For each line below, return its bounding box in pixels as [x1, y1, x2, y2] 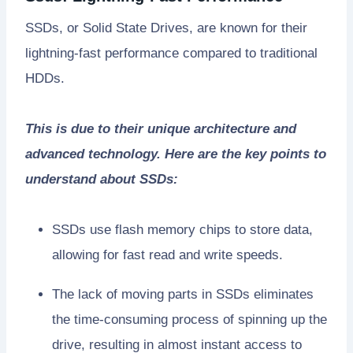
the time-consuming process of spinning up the [52, 311, 327, 327]
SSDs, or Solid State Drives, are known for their [25, 20, 307, 35]
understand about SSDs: [25, 171, 178, 187]
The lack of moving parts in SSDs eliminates [52, 286, 314, 302]
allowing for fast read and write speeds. [52, 247, 283, 262]
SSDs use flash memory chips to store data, [52, 221, 313, 237]
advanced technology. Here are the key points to [25, 146, 326, 162]
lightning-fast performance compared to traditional [25, 45, 318, 61]
